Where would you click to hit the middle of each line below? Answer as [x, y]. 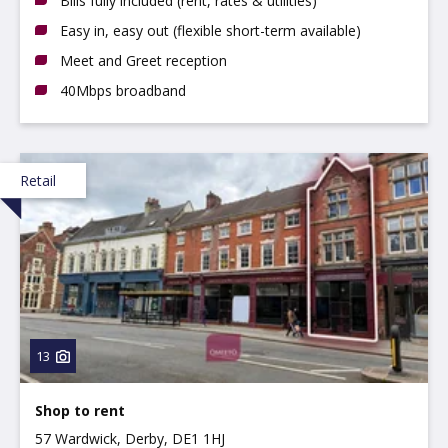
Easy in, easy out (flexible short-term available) [210, 30]
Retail [38, 180]
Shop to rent [80, 410]
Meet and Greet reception [143, 60]
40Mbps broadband [123, 90]
